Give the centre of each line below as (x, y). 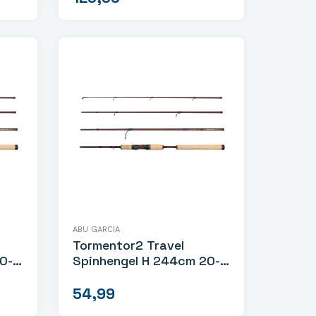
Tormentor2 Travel (129, 245)
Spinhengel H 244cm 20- (147, 261)
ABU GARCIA (97, 230)
